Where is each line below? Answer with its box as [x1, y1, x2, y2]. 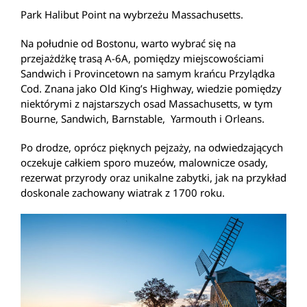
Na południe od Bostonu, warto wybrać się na [21, 36, 236, 50]
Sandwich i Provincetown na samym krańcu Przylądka [21, 66, 275, 80]
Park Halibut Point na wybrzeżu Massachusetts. [21, 7, 243, 21]
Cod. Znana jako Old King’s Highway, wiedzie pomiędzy [21, 81, 282, 95]
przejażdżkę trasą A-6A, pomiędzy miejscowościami [21, 51, 264, 65]
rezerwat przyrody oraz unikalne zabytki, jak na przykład [21, 170, 286, 184]
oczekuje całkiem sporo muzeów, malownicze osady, [21, 155, 268, 169]
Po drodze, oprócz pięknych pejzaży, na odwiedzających [21, 140, 283, 154]
